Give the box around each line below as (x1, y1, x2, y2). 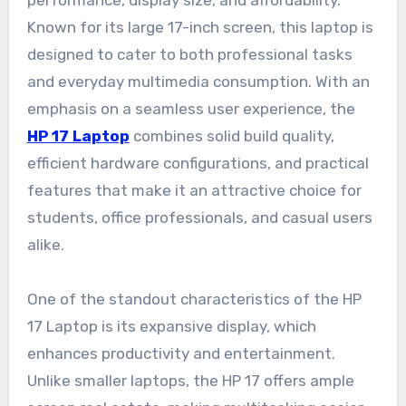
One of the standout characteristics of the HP (26, 290, 362, 309)
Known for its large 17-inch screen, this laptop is (26, 18, 373, 37)
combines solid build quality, (129, 127, 334, 146)
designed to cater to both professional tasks (26, 45, 353, 64)
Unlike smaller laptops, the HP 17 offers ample (26, 372, 354, 391)
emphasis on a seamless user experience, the (26, 100, 355, 119)
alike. (26, 236, 64, 255)
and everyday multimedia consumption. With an (26, 72, 370, 92)
